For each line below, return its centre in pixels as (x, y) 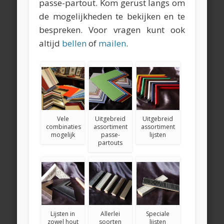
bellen (74, 43)
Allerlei (110, 213)
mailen (112, 43)
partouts (110, 142)
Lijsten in (63, 213)
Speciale (158, 213)
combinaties (64, 126)
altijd (51, 43)
